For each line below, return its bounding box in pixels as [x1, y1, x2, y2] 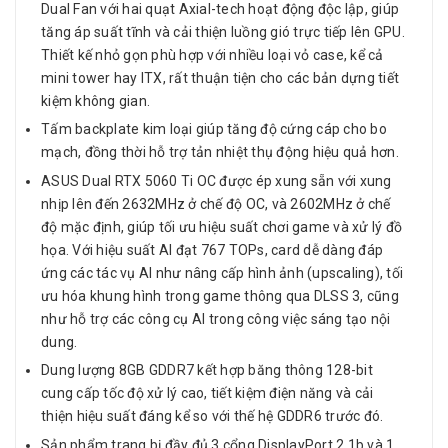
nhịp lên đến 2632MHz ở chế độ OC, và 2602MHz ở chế [41, 195, 391, 212]
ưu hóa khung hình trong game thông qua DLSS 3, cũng [41, 287, 399, 304]
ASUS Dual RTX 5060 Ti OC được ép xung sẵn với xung [41, 172, 392, 189]
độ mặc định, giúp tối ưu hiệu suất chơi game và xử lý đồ [41, 218, 402, 235]
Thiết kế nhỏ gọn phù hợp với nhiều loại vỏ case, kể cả [41, 46, 384, 63]
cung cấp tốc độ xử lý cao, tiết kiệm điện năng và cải [41, 385, 374, 402]
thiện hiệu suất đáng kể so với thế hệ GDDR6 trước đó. [41, 408, 384, 425]
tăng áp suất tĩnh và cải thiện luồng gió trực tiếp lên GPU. [41, 23, 405, 40]
